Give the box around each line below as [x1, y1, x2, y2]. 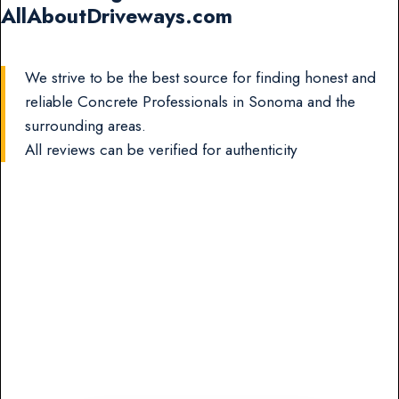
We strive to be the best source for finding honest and [25, 67, 377, 89]
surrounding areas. [25, 115, 147, 137]
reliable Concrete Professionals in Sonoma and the [25, 91, 356, 113]
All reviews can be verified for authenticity [25, 139, 298, 161]
